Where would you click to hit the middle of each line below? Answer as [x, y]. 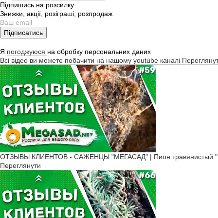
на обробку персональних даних [99, 51]
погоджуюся [27, 51]
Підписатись [23, 32]
